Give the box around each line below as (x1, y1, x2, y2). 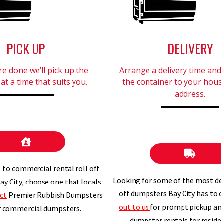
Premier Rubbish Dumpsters (6, 190, 103, 200)
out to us (119, 202, 150, 212)
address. (175, 88, 206, 99)
